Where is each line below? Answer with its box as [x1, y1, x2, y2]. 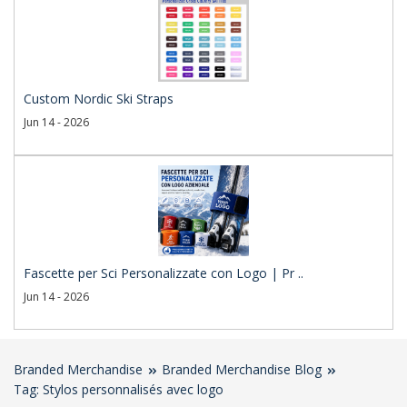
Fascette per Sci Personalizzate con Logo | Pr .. [24, 264, 303, 283]
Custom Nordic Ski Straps [24, 90, 174, 108]
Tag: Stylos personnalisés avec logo [14, 381, 223, 399]
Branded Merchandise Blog [162, 361, 322, 379]
